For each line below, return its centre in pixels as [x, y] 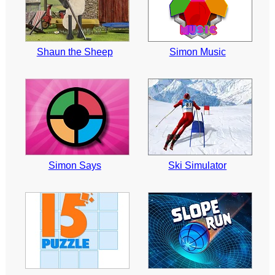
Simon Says [75, 166]
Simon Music [197, 52]
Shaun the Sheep [75, 52]
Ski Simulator [198, 166]
